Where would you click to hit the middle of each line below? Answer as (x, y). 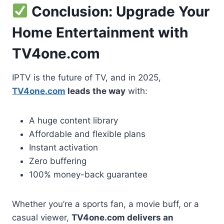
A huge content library (73, 120)
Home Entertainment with (100, 32)
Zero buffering (58, 161)
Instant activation (63, 147)
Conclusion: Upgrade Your (118, 11)
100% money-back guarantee (88, 174)
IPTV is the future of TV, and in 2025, (86, 77)
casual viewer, (42, 217)
